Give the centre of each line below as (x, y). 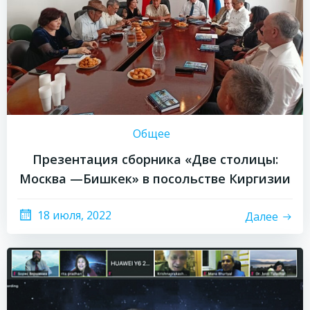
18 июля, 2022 (74, 216)
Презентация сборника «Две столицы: (155, 159)
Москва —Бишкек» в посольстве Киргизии (155, 179)
